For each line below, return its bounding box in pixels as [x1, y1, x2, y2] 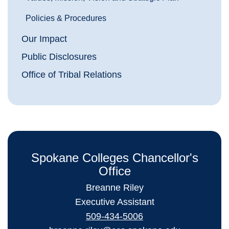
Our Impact [21, 34, 67, 44]
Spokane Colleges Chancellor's [31, 151, 198, 165]
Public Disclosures [21, 52, 97, 62]
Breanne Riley [85, 182, 144, 193]
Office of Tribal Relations [21, 70, 122, 80]
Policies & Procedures [26, 14, 106, 23]
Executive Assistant [75, 197, 154, 208]
